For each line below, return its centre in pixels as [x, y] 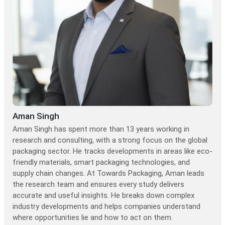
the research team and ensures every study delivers [98, 185]
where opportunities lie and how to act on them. [93, 218]
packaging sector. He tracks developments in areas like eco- [113, 151]
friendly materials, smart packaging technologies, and [101, 162]
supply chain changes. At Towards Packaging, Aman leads [108, 174]
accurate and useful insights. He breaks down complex [103, 196]
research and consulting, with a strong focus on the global [110, 140]
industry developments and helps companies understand [106, 207]
